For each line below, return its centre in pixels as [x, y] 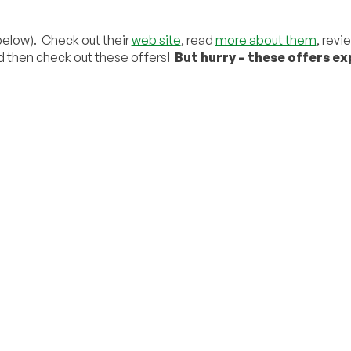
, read [198, 40]
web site [156, 40]
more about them [266, 40]
